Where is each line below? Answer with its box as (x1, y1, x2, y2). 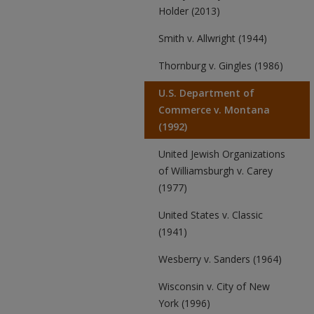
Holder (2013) (158, 4, 220, 18)
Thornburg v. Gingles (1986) (158, 59, 283, 72)
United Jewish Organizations (158, 147, 285, 161)
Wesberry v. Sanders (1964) (158, 252, 282, 266)
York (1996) (158, 296, 210, 310)
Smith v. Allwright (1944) (158, 32, 267, 45)
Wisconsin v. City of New (158, 280, 270, 293)
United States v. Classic (158, 208, 263, 221)
